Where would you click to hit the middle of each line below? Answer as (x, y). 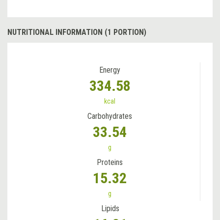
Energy (110, 70)
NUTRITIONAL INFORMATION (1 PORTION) (77, 32)
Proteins (110, 162)
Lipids (110, 208)
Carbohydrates (110, 116)
